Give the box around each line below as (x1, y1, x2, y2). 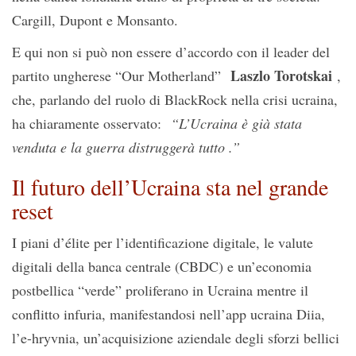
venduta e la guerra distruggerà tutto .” (12, 137, 240, 157)
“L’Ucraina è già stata (171, 114, 302, 133)
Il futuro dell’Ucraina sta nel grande (12, 172, 328, 202)
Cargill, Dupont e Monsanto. (12, 10, 178, 29)
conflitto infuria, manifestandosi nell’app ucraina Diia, (12, 304, 325, 323)
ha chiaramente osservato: (12, 114, 171, 133)
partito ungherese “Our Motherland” (12, 66, 230, 85)
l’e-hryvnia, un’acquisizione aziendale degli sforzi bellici (12, 328, 339, 347)
